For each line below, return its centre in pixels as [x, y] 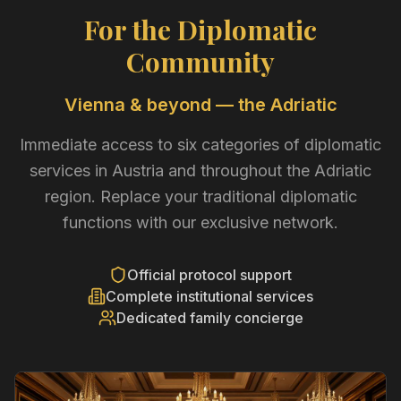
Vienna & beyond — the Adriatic [200, 105]
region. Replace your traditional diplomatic [200, 197]
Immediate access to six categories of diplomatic [200, 145]
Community [200, 62]
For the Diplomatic [200, 30]
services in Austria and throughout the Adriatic [200, 171]
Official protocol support [209, 275]
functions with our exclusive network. [200, 223]
